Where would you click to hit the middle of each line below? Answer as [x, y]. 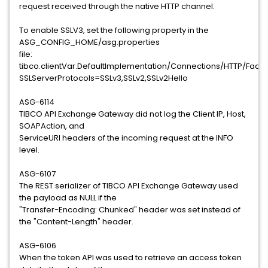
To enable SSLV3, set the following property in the [114, 30]
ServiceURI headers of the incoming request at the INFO [126, 138]
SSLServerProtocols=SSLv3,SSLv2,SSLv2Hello [103, 78]
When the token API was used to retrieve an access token [130, 258]
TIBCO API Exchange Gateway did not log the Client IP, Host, [133, 114]
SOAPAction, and [52, 126]
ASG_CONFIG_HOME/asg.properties [89, 42]
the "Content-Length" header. [76, 222]
